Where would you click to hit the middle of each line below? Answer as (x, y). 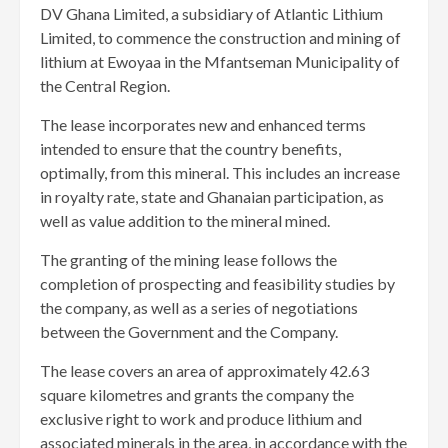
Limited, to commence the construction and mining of (220, 38)
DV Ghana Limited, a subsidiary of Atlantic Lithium (211, 14)
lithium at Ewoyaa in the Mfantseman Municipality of (220, 62)
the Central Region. (105, 86)
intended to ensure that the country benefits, (190, 149)
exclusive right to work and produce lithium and (201, 419)
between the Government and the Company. (189, 332)
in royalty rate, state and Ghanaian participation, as (212, 197)
